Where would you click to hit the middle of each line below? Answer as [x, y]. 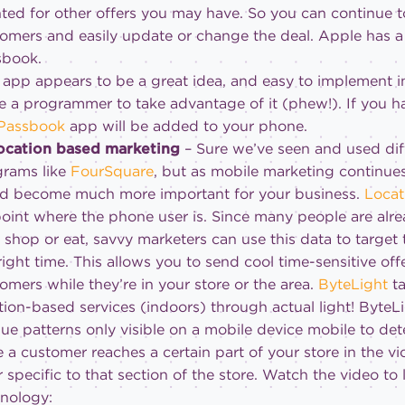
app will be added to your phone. [189, 127]
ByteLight [353, 285]
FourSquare [113, 172]
